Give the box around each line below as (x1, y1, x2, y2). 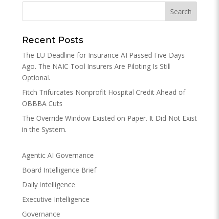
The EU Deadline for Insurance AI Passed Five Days (22, 50, 185, 60)
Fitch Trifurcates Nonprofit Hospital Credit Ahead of (22, 88, 185, 97)
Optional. (22, 73, 50, 82)
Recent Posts (22, 35, 83, 45)
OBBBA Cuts (22, 99, 63, 108)
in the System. (22, 125, 66, 134)
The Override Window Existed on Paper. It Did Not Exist (22, 113, 197, 123)
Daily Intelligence (22, 180, 75, 189)
